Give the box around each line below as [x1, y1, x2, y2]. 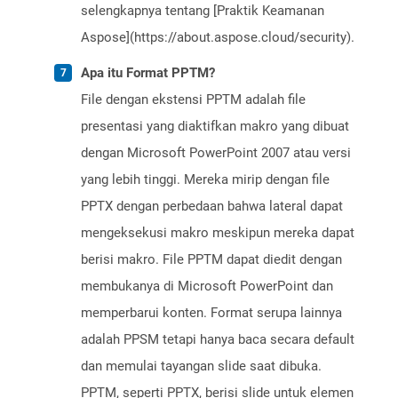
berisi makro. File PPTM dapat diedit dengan [81, 251, 342, 268]
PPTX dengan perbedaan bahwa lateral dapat [81, 198, 343, 215]
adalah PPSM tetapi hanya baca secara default [81, 331, 354, 348]
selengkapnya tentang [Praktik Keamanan [81, 3, 324, 20]
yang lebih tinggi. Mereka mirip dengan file [81, 171, 330, 188]
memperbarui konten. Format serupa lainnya [81, 305, 342, 322]
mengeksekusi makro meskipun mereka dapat [81, 225, 354, 242]
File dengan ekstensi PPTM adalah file [81, 92, 306, 108]
